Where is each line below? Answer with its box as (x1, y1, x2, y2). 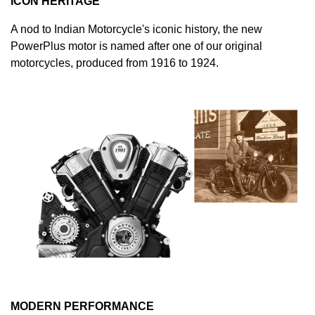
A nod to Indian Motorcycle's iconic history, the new (11, 22, 262, 35)
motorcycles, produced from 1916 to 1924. (11, 56, 219, 69)
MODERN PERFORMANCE (11, 300, 154, 313)
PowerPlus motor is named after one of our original (11, 39, 262, 52)
